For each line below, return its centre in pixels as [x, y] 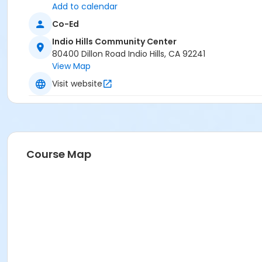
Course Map [59, 154]
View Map [71, 66]
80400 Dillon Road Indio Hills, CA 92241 [129, 54]
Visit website [77, 83]
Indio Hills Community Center [114, 42]
